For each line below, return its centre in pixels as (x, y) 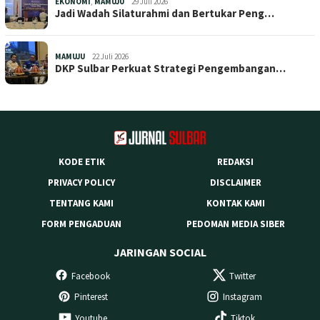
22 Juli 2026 (110, 56)
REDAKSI (236, 162)
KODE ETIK (81, 162)
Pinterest (91, 297)
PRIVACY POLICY (81, 183)
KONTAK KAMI (235, 204)
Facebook (91, 276)
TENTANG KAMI (81, 204)
